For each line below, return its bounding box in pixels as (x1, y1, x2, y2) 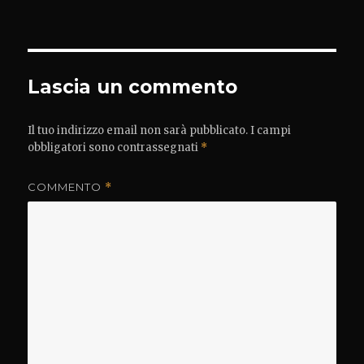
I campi (250, 123, 292, 138)
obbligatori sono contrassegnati (28, 141, 201, 155)
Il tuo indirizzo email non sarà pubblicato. (28, 123, 249, 138)
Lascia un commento (28, 76, 238, 99)
